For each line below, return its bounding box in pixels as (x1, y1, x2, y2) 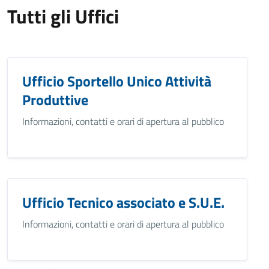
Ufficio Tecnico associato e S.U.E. (22, 192, 225, 213)
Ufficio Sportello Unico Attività (22, 70, 211, 92)
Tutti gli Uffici (7, 2, 119, 31)
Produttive (22, 89, 88, 110)
